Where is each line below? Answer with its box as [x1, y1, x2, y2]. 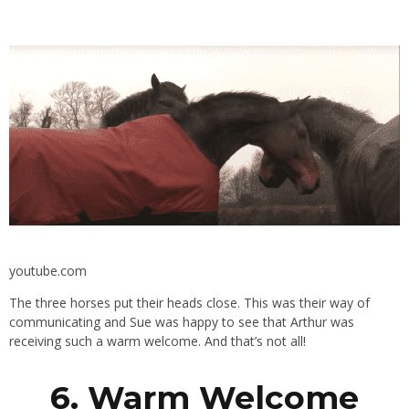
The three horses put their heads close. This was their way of [9, 293, 370, 311]
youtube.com [9, 261, 87, 279]
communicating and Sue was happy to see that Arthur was [9, 312, 354, 330]
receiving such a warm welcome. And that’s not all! [9, 331, 306, 350]
